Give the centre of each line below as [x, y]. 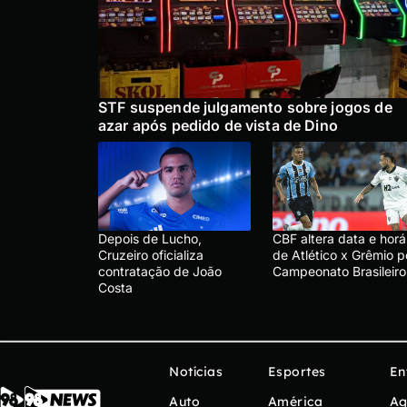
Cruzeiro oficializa [151, 255]
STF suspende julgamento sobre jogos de [245, 108]
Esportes [297, 372]
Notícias [196, 372]
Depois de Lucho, [150, 239]
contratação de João [160, 272]
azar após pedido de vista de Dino [218, 126]
